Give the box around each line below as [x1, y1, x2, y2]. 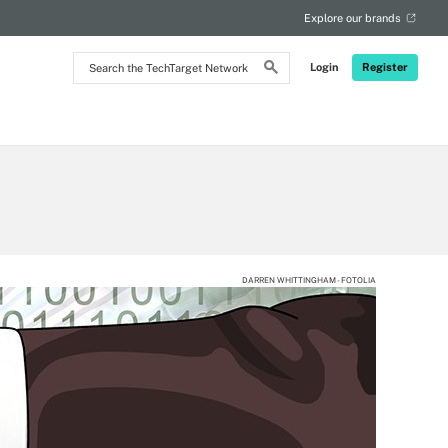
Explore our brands [304, 12, 401, 24]
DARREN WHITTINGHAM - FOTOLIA [242, 275, 376, 285]
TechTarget [73, 86, 151, 103]
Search [73, 52, 123, 69]
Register [362, 61, 408, 73]
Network [73, 103, 133, 120]
